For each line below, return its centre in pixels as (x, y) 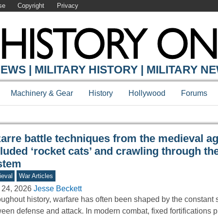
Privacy (67, 6)
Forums (194, 93)
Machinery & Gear (42, 93)
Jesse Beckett (57, 189)
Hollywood (147, 93)
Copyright (31, 6)
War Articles (36, 176)
